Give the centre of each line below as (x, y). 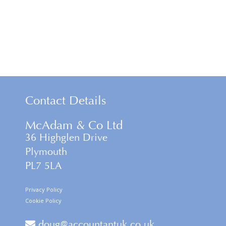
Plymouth (46, 152)
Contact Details (66, 100)
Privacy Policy (44, 189)
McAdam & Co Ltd (74, 125)
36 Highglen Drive (66, 137)
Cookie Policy (43, 201)
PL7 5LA (43, 166)
